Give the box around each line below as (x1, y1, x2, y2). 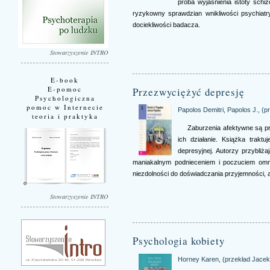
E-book (51, 75, 79, 84)
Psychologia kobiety (133, 234, 225, 248)
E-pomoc (48, 84, 82, 93)
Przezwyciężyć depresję (133, 84, 245, 99)
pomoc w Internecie (26, 102, 104, 111)
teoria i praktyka (31, 111, 98, 121)
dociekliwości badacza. (133, 20, 200, 28)
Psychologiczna (34, 93, 95, 102)
